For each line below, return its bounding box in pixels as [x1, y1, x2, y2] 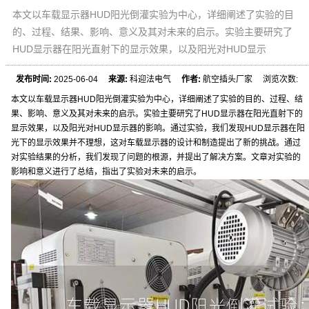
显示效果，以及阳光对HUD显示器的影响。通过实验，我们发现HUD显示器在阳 [11, 123, 305, 133]
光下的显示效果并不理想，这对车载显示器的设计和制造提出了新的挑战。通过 [11, 138, 301, 148]
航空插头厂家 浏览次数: [201, 74, 299, 84]
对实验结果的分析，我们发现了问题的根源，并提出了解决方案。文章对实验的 [11, 152, 301, 162]
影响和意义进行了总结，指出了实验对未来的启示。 [11, 167, 201, 177]
